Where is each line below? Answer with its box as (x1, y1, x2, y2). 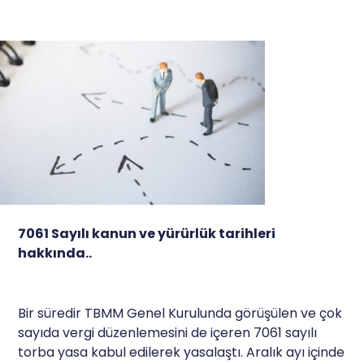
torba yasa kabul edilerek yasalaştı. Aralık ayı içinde (18, 342, 345, 362)
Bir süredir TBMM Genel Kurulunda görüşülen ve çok (18, 303, 343, 323)
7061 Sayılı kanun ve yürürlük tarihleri (18, 223, 276, 243)
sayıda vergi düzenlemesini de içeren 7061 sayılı (18, 323, 318, 342)
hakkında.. (18, 243, 93, 262)
